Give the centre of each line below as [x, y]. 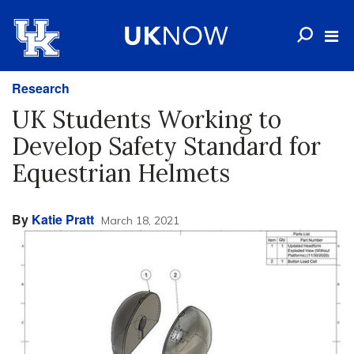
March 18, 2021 [140, 220]
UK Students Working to [147, 119]
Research [41, 88]
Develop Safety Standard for [166, 146]
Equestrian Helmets [121, 173]
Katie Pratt [63, 219]
